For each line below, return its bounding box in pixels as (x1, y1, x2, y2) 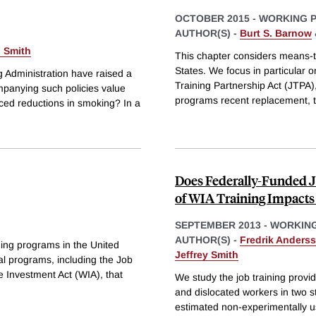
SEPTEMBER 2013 (175, 219, 261, 231)
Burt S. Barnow (240, 28, 312, 39)
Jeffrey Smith (175, 248, 238, 260)
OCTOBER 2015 (175, 13, 250, 25)
